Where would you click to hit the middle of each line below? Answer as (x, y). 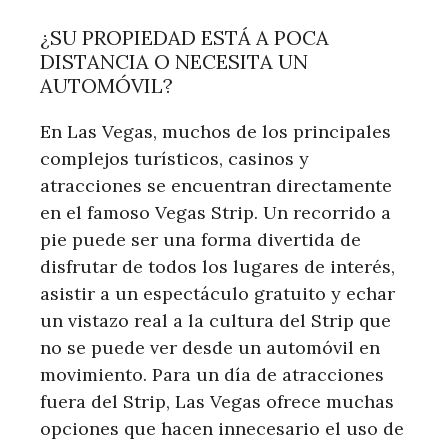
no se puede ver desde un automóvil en (210, 347)
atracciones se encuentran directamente (216, 185)
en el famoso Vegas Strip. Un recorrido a (215, 212)
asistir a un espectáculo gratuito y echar (217, 293)
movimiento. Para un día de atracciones (212, 374)
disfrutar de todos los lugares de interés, (217, 266)
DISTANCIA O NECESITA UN (174, 61)
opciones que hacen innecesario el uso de (222, 428)
